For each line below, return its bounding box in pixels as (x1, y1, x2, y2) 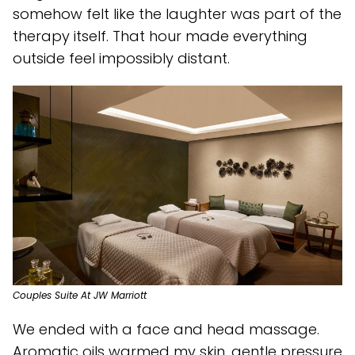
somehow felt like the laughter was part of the (13, 3, 342, 24)
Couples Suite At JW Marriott (13, 288, 147, 302)
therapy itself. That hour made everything (13, 25, 307, 46)
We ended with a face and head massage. (13, 319, 319, 339)
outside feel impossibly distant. (13, 48, 230, 68)
